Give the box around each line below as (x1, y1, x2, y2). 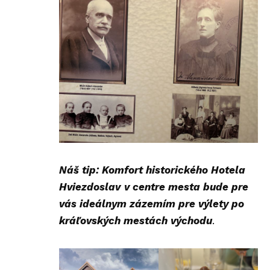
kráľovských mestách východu (59, 215, 212, 227)
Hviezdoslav (59, 181, 121, 193)
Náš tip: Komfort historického (59, 164, 211, 177)
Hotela (211, 164, 245, 177)
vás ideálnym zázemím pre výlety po (59, 198, 244, 210)
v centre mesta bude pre (124, 181, 248, 193)
